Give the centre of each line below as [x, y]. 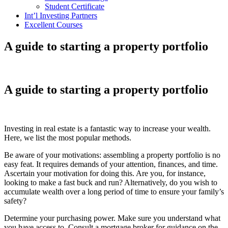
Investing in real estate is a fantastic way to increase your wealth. [107, 128]
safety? [15, 201]
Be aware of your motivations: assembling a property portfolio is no [112, 155]
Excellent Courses [53, 24]
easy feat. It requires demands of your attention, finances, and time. [111, 164]
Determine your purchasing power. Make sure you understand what [112, 218]
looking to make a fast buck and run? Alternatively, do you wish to [111, 182]
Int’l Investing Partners [61, 15]
